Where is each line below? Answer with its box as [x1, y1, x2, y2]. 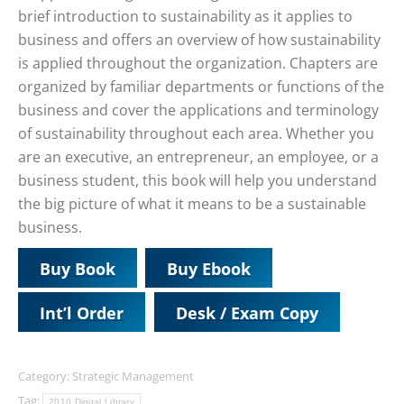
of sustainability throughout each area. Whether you [18, 124, 374, 143]
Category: [18, 368, 72, 384]
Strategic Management [72, 368, 194, 384]
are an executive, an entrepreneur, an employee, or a [18, 147, 379, 167]
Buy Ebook [167, 257, 251, 280]
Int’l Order [40, 301, 124, 324]
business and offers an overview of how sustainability [18, 30, 381, 50]
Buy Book [40, 257, 115, 280]
